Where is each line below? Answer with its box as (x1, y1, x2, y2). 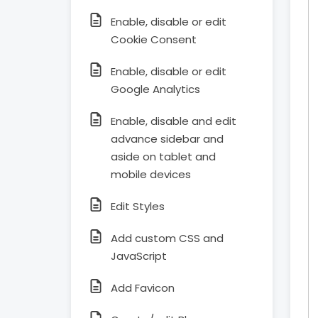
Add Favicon (111, 280, 175, 295)
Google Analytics (111, 82, 200, 97)
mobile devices (111, 167, 191, 182)
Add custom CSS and (111, 231, 224, 246)
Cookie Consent (111, 32, 197, 47)
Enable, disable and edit (111, 114, 236, 128)
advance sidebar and (111, 131, 224, 146)
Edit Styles (111, 199, 165, 214)
